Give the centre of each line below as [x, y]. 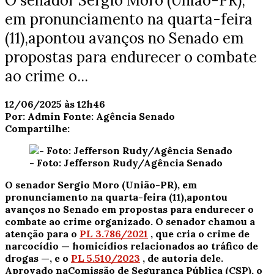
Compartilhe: [37, 128]
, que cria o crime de [200, 233]
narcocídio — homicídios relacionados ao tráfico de [131, 246]
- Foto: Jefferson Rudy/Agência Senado [126, 162]
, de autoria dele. [183, 258]
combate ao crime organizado [78, 221]
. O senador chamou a [203, 221]
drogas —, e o [37, 258]
